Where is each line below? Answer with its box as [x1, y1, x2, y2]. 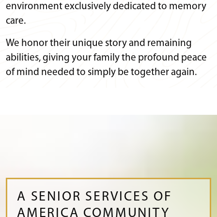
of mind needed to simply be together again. [6, 67, 197, 78]
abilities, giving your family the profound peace [6, 53, 207, 63]
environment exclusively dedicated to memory [6, 1, 206, 12]
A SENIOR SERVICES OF [17, 190, 172, 204]
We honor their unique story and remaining [6, 38, 192, 49]
